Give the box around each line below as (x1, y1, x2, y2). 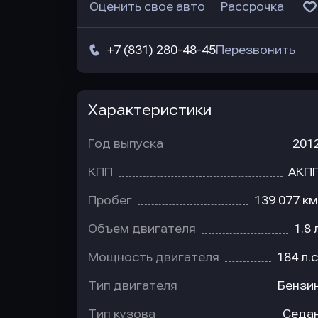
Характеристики (88, 102, 212, 119)
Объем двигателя (88, 222, 196, 236)
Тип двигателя (88, 279, 177, 292)
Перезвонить (216, 43, 295, 57)
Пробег (88, 194, 132, 207)
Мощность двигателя (88, 251, 219, 264)
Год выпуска (88, 137, 163, 150)
